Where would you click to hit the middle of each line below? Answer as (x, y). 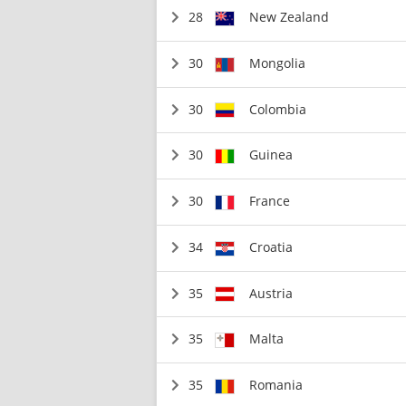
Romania (276, 385)
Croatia (271, 246)
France (270, 201)
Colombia (278, 109)
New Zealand (290, 17)
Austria (271, 293)
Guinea (271, 155)
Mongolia (278, 63)
